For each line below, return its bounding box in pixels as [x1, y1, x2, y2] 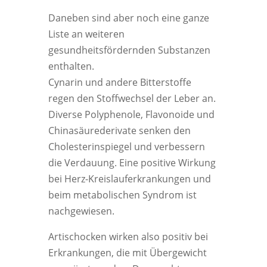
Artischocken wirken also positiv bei [48, 230, 208, 243]
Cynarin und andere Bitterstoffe [48, 76, 191, 89]
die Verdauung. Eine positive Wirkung [48, 156, 216, 169]
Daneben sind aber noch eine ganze [48, 11, 209, 24]
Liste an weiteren [48, 27, 125, 41]
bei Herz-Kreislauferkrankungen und [48, 172, 211, 185]
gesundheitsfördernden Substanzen [48, 44, 210, 57]
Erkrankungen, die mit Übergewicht [48, 246, 207, 259]
